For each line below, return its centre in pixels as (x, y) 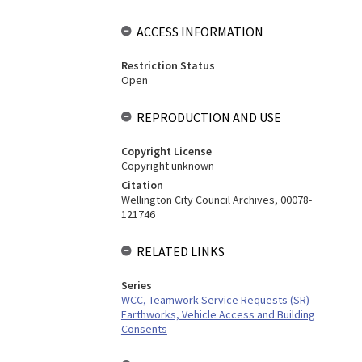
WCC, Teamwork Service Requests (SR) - (218, 300)
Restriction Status (168, 65)
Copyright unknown (167, 166)
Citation (142, 185)
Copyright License (166, 151)
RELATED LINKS (180, 251)
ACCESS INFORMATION (200, 32)
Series (136, 285)
